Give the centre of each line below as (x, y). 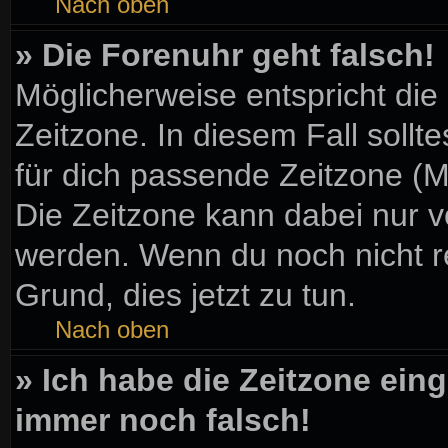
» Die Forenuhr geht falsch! (225, 55)
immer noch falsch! (163, 420)
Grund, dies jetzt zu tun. (185, 295)
